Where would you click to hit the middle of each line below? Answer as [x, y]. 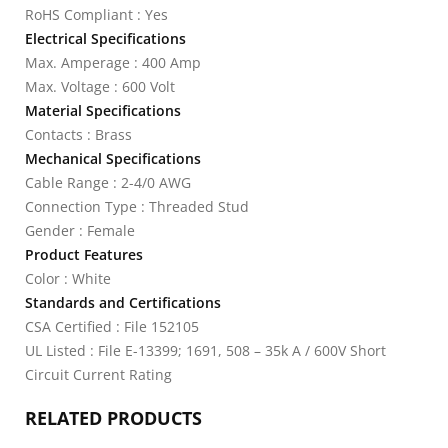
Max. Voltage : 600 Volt [100, 86]
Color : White [68, 278]
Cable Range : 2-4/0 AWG [108, 182]
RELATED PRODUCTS [113, 418]
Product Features [84, 254]
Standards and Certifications [123, 302]
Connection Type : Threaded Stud [137, 206]
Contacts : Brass [78, 134]
